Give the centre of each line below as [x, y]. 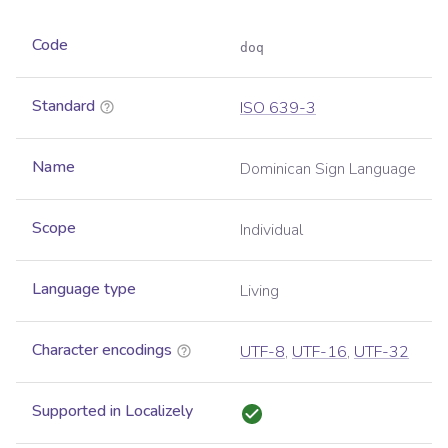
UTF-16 [319, 352]
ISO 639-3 [278, 108]
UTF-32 [381, 352]
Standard [63, 106]
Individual [271, 230]
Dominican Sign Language [328, 169]
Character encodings [102, 350]
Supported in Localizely [112, 411]
